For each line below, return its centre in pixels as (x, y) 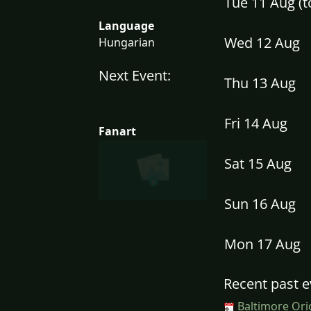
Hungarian (127, 42)
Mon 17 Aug (262, 244)
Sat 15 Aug (258, 164)
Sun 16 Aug (260, 204)
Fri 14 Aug (256, 124)
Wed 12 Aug (262, 43)
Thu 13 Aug (260, 83)
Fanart (117, 131)
